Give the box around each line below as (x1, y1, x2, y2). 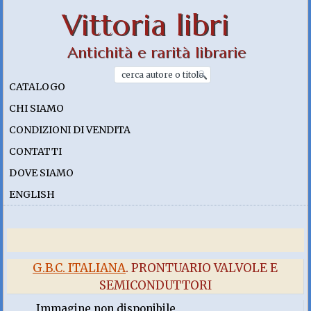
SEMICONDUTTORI (99, 278, 212, 293)
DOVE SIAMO (9, 167, 74, 179)
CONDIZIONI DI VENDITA (9, 124, 131, 136)
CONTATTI (9, 145, 62, 158)
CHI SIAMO (9, 102, 65, 115)
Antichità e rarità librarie (67, 43, 246, 62)
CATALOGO (9, 81, 66, 93)
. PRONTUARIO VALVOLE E (126, 260, 278, 276)
